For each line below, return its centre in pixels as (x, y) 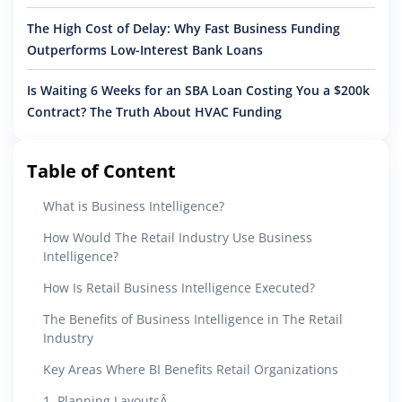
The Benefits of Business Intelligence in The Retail (193, 319)
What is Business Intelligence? (134, 205)
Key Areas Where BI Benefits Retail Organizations (191, 369)
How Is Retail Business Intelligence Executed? (179, 287)
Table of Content (101, 170)
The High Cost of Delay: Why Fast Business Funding (184, 28)
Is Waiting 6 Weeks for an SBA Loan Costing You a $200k (198, 90)
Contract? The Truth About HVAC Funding (154, 111)
